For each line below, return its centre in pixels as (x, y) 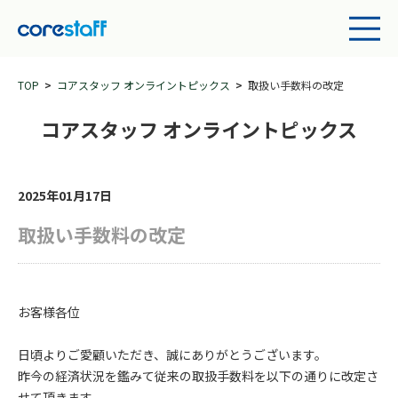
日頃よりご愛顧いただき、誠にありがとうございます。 (172, 354)
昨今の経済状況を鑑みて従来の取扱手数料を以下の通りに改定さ (198, 376)
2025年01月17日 (65, 195)
